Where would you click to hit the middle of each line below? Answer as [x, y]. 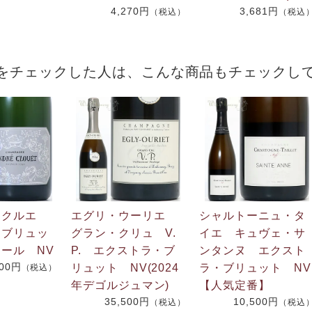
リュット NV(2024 [125, 267]
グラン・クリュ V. [124, 233]
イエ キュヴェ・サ [253, 233]
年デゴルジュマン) [120, 285]
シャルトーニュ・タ [253, 215]
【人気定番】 [235, 285]
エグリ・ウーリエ [124, 215]
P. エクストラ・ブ [123, 250]
